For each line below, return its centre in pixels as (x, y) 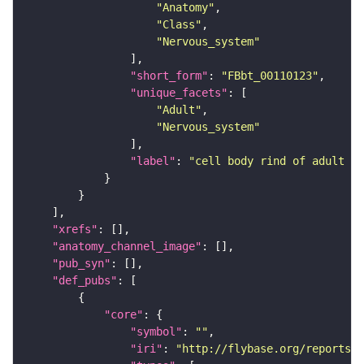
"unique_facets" (179, 93)
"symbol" (156, 332)
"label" (153, 161)
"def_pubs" (84, 281)
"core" (123, 315)
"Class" (179, 25)
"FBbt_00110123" (270, 76)
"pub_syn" (81, 264)
